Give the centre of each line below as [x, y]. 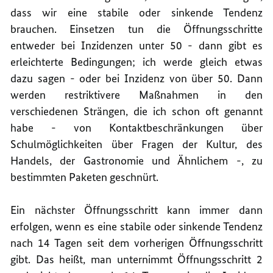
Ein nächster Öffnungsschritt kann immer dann [136, 210]
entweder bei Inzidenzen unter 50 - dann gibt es [136, 45]
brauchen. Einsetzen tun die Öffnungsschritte [136, 29]
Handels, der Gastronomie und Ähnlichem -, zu [136, 160]
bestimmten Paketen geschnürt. [85, 177]
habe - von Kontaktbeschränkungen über [136, 127]
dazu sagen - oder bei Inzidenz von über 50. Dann [136, 78]
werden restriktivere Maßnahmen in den [136, 94]
